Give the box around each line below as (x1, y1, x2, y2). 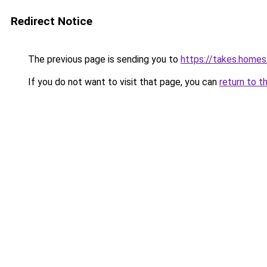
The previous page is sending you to (26, 54, 181, 65)
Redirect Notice (11, 14, 92, 28)
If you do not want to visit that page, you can (26, 76, 219, 88)
